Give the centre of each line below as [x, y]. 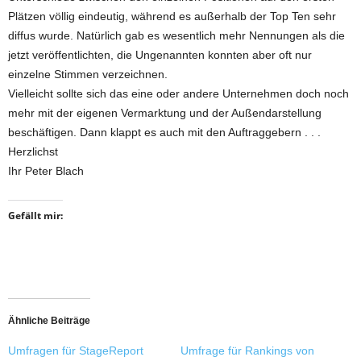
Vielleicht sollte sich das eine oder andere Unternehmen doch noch [178, 93]
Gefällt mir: [35, 216]
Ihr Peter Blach [46, 171]
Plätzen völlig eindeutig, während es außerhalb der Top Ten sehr [172, 16]
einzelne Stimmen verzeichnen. [88, 74]
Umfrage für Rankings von [247, 351]
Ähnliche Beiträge [49, 321]
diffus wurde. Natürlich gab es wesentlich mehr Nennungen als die [176, 35]
